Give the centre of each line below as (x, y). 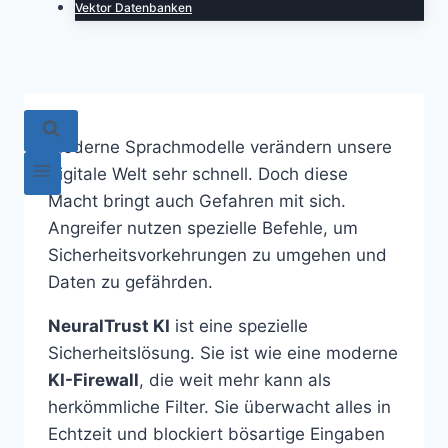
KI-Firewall (93, 379)
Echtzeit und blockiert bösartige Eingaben (216, 433)
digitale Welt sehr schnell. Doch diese (198, 173)
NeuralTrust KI (109, 325)
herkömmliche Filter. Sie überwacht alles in (219, 406)
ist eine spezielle (239, 325)
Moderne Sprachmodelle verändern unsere (220, 146)
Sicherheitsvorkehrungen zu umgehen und (217, 254)
